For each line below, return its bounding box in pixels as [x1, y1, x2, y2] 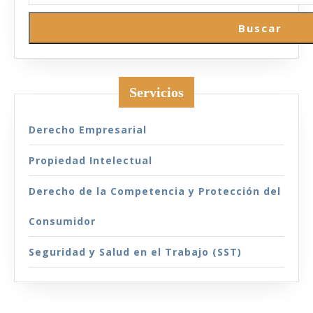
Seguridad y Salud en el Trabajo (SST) [29, 245, 242, 259]
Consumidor [29, 214, 96, 228]
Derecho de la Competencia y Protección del [29, 184, 281, 198]
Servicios [129, 85, 184, 100]
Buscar [238, 21, 282, 35]
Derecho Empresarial [29, 123, 147, 136]
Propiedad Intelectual [29, 154, 152, 167]
